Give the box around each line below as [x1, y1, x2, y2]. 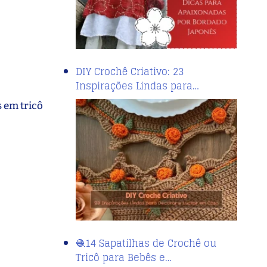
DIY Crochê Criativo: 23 [76, 63, 184, 80]
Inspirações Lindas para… [76, 77, 199, 94]
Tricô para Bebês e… [76, 249, 172, 266]
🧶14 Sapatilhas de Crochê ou [76, 234, 216, 252]
